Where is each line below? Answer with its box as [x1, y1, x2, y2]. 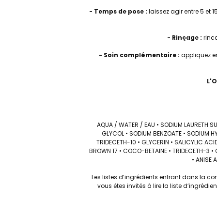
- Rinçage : [167, 33, 202, 42]
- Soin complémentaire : [99, 51, 180, 59]
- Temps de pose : [89, 7, 147, 15]
